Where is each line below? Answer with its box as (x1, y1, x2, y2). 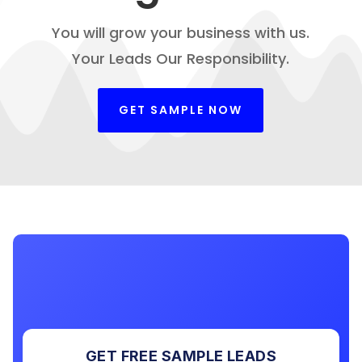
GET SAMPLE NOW (119, 101, 243, 118)
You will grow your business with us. (52, 22, 310, 43)
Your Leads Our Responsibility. (72, 48, 290, 69)
